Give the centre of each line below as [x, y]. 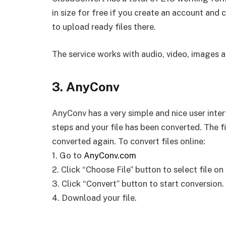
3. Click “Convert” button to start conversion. [138, 183]
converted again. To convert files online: [129, 141]
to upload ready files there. [104, 27]
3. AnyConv [86, 87]
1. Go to [68, 155]
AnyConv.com [110, 155]
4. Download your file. [94, 197]
